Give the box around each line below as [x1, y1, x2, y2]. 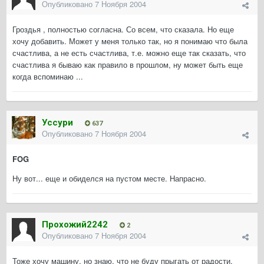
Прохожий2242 [42, 219, 108, 230]
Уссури [42, 117, 73, 128]
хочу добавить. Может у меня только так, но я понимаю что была [12, 35, 247, 47]
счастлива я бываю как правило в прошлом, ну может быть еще [12, 59, 243, 71]
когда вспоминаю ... [12, 71, 83, 82]
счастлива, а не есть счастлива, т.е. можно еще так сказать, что [12, 47, 246, 59]
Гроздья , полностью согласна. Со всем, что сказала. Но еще [12, 24, 234, 35]
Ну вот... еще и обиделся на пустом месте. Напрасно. [12, 173, 206, 184]
